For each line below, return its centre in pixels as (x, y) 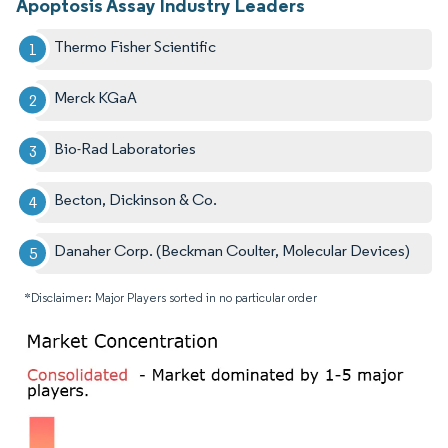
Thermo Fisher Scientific (135, 46)
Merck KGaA (96, 97)
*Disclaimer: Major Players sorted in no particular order (170, 297)
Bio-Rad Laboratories (125, 148)
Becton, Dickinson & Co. (136, 199)
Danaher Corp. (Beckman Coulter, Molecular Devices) (232, 250)
